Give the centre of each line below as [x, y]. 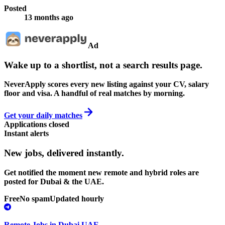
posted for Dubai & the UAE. [54, 181]
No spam [35, 198]
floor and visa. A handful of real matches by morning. [94, 93]
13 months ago [49, 17]
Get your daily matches [43, 116]
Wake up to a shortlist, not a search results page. [103, 65]
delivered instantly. [85, 153]
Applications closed [37, 125]
